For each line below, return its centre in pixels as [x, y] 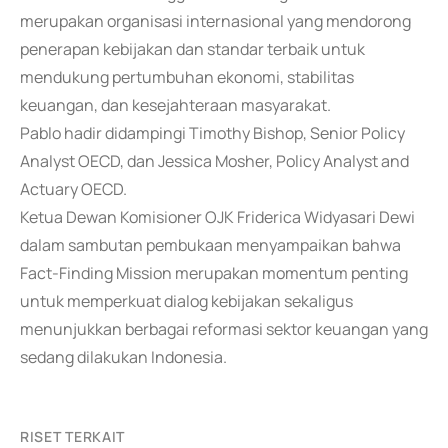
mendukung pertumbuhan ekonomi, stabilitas [187, 77]
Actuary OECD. [73, 189]
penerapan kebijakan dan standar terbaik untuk [192, 49]
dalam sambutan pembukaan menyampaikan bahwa [210, 245]
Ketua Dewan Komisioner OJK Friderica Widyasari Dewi [217, 217]
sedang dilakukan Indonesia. [123, 357]
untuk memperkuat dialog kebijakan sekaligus [186, 301]
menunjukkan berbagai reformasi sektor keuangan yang [224, 329]
